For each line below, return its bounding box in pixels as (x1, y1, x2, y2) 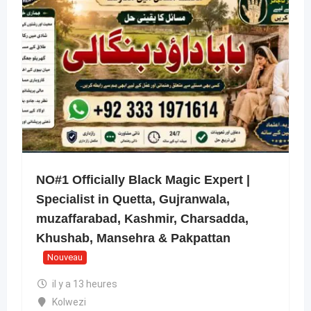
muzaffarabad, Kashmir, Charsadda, (36, 211, 249, 226)
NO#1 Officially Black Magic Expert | (36, 172, 250, 187)
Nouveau (47, 252, 83, 263)
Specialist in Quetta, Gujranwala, (36, 192, 230, 206)
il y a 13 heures (51, 278, 117, 289)
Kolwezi (51, 296, 86, 308)
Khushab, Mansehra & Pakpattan (36, 230, 230, 245)
